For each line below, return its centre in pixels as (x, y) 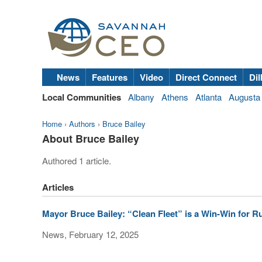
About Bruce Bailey (91, 139)
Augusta (244, 97)
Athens (175, 97)
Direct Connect (206, 77)
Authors (82, 124)
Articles (58, 187)
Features (110, 77)
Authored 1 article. (77, 161)
